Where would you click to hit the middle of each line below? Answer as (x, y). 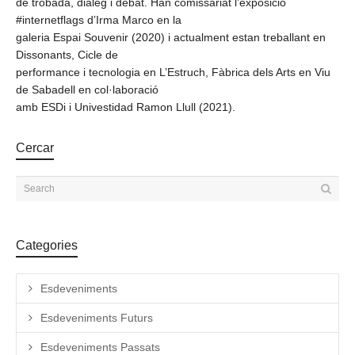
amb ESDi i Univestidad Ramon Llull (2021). (126, 107)
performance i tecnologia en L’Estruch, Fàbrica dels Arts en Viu (173, 72)
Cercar (35, 147)
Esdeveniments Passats (100, 347)
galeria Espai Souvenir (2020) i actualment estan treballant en (171, 37)
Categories (47, 245)
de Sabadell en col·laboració (87, 89)
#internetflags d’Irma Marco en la (99, 19)
